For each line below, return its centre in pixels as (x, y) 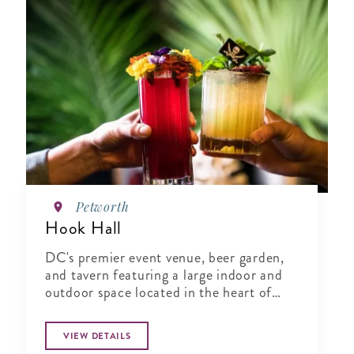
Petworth (103, 207)
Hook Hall (84, 228)
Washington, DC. (97, 310)
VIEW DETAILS (97, 336)
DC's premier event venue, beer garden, (165, 258)
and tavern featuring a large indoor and (164, 275)
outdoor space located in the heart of (158, 293)
